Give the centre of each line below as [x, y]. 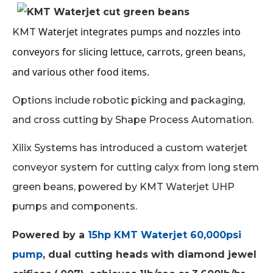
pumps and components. [75, 207]
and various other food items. [81, 72]
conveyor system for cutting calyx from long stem [136, 168]
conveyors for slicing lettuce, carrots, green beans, [129, 51]
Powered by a [50, 235]
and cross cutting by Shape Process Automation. [133, 120]
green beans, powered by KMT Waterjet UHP [123, 187]
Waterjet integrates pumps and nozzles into [140, 31]
